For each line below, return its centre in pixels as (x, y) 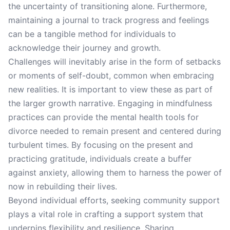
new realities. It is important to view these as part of (110, 89)
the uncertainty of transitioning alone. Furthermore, (108, 6)
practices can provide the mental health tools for (103, 117)
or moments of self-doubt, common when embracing (111, 75)
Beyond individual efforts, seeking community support (114, 200)
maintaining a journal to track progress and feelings (109, 20)
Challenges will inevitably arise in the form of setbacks (114, 62)
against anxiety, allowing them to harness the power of (115, 172)
